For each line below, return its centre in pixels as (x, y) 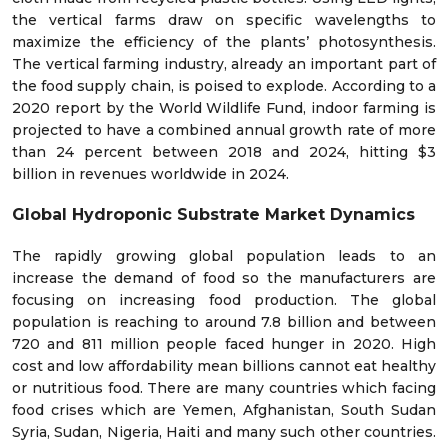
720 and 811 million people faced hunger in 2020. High (224, 343)
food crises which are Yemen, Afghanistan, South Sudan (224, 409)
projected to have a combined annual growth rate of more (224, 129)
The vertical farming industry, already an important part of (224, 63)
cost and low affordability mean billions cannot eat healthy (224, 365)
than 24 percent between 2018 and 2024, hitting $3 (224, 151)
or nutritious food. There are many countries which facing (224, 387)
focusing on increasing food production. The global (224, 299)
